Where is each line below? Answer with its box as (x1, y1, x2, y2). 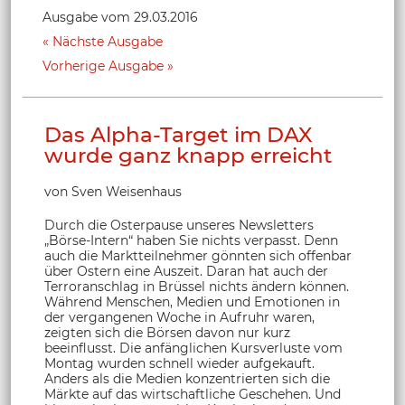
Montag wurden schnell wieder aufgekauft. (44, 354, 315, 372)
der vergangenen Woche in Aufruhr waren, (44, 308, 315, 325)
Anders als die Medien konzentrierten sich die (44, 370, 330, 387)
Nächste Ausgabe (52, 33, 163, 50)
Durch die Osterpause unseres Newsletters (44, 216, 314, 233)
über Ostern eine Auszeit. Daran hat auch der (44, 262, 328, 279)
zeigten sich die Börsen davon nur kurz (44, 324, 290, 341)
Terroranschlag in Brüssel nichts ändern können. (44, 278, 349, 295)
